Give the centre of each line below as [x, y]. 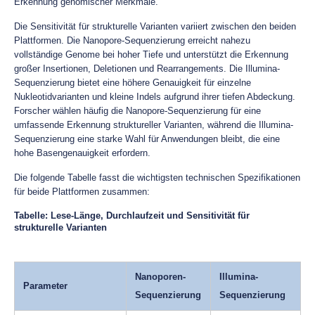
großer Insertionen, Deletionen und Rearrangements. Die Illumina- [147, 69]
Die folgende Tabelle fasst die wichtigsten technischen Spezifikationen [157, 178]
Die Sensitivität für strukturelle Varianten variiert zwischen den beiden [155, 26]
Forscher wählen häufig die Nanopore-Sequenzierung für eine [137, 111]
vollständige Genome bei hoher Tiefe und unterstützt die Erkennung [151, 54]
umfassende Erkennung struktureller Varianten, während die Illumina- [154, 125]
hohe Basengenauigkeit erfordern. [82, 153]
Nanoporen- [160, 277]
